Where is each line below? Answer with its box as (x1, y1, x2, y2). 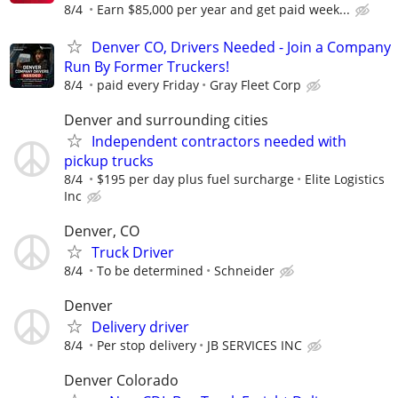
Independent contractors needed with (92, 131, 346, 151)
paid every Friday (97, 76, 199, 93)
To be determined (97, 262, 203, 279)
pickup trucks (64, 150, 154, 171)
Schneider (214, 262, 275, 279)
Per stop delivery (97, 337, 196, 354)
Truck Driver (92, 243, 174, 262)
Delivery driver (92, 317, 189, 338)
